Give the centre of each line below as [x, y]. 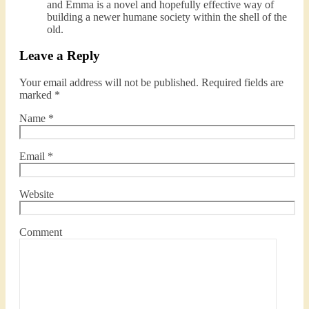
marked [37, 95]
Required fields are [242, 83]
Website [37, 195]
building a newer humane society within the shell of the [167, 17]
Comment [41, 232]
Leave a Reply [60, 56]
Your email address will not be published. [109, 83]
